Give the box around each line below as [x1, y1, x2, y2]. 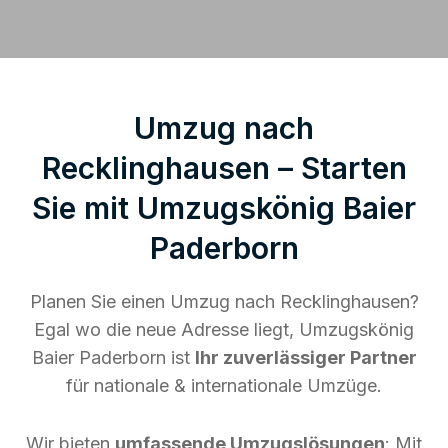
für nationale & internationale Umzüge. [66, 374, 382, 396]
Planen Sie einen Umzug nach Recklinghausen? [29, 290, 419, 312]
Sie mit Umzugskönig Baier [32, 189, 416, 226]
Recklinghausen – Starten [41, 149, 407, 186]
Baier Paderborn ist [31, 346, 195, 368]
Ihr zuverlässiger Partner [194, 346, 417, 368]
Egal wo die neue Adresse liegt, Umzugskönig [34, 318, 414, 340]
